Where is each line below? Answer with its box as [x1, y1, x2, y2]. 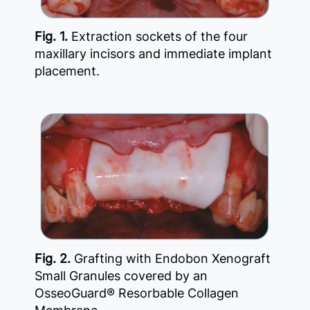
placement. [35, 64, 100, 79]
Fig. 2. [35, 251, 71, 266]
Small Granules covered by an [35, 268, 208, 284]
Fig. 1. [35, 29, 68, 44]
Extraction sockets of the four [68, 29, 248, 44]
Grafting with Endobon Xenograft [71, 251, 271, 266]
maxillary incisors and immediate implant [35, 46, 272, 62]
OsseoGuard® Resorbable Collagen [35, 286, 239, 301]
